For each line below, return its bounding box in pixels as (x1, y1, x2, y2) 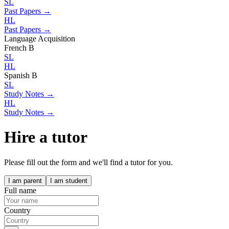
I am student (50, 176, 87, 185)
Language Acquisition (4, 34, 75, 43)
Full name (4, 186, 36, 195)
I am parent (8, 176, 42, 185)
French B (4, 43, 34, 52)
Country (4, 205, 31, 215)
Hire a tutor (4, 128, 87, 147)
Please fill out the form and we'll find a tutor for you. (4, 157, 173, 167)
